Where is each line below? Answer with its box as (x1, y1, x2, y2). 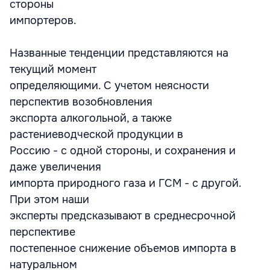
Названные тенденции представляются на (10, 46, 228, 60)
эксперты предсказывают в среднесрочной (10, 209, 236, 222)
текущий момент (10, 63, 96, 76)
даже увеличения (10, 160, 101, 174)
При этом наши (10, 193, 89, 206)
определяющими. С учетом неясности (10, 79, 209, 92)
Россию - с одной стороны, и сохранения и (10, 144, 236, 157)
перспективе (10, 225, 75, 239)
